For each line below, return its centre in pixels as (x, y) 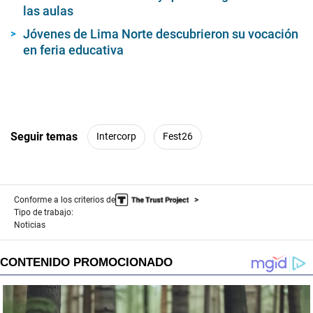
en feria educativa (73, 50)
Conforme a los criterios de (65, 199)
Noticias (30, 225)
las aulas (48, 10)
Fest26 (178, 137)
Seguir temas (44, 137)
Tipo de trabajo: (44, 212)
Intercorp (116, 137)
